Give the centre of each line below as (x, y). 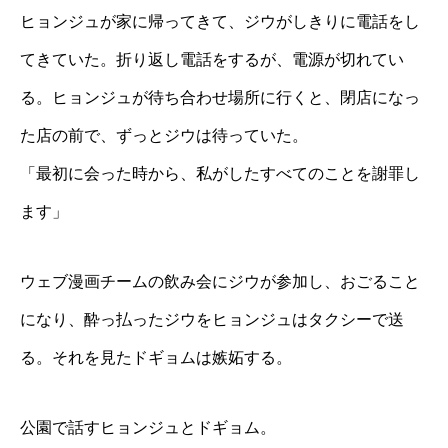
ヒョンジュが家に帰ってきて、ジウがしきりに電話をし (220, 22)
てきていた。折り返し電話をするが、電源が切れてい (212, 60)
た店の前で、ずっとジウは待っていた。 (164, 136)
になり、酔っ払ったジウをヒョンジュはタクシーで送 (212, 320)
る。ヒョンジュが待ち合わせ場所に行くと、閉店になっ (220, 98)
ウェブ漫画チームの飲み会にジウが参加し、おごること (220, 282)
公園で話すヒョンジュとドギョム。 (148, 428)
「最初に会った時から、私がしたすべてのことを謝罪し (220, 174)
